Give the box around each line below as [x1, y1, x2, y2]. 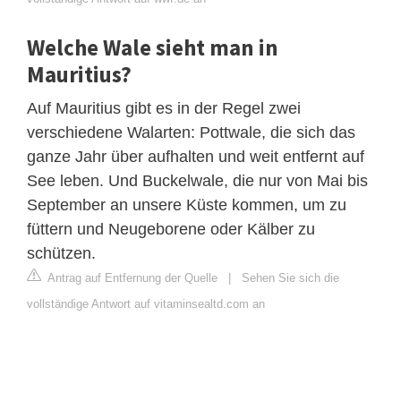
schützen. [27, 243, 96, 262]
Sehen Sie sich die [242, 270, 339, 285]
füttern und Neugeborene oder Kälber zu [27, 219, 315, 238]
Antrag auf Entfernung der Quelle [45, 270, 218, 285]
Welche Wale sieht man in [27, 32, 278, 62]
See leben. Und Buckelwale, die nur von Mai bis [27, 171, 368, 190]
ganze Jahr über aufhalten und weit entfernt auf [27, 147, 364, 166]
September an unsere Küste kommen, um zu [27, 195, 346, 214]
